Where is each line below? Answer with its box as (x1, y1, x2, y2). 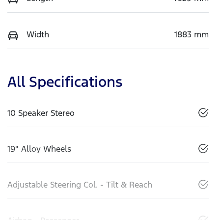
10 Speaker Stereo (7, 108, 75, 119)
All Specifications (7, 73, 122, 91)
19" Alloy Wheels (7, 143, 71, 155)
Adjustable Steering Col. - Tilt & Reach (7, 179, 152, 191)
